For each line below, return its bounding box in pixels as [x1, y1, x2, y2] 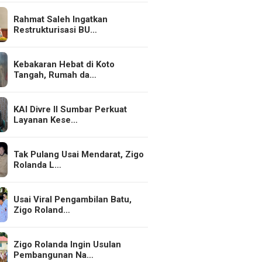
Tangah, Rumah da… [13, 70, 97, 80]
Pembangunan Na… [13, 250, 94, 260]
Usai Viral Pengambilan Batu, [13, 194, 132, 205]
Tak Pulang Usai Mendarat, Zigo [13, 149, 144, 160]
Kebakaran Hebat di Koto [13, 59, 115, 70]
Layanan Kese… [13, 115, 78, 125]
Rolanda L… [13, 160, 62, 170]
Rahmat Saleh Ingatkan [13, 14, 108, 25]
